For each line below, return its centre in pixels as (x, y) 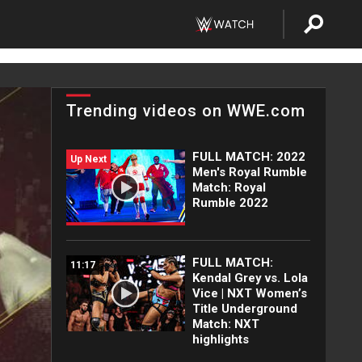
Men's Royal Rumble (249, 172)
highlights (220, 339)
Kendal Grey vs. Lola (250, 278)
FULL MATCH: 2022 (248, 157)
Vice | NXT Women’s (249, 293)
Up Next (88, 159)
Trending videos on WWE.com (186, 111)
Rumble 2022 (230, 203)
